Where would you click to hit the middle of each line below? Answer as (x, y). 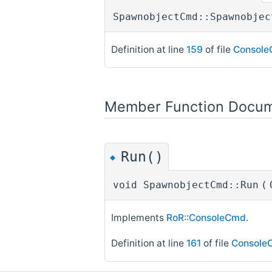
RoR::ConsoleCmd (206, 217)
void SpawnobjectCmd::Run (186, 185)
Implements (139, 217)
